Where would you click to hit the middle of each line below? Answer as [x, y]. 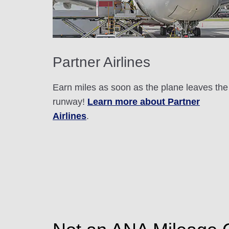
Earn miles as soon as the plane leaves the [140, 87]
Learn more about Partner [144, 101]
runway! [70, 101]
